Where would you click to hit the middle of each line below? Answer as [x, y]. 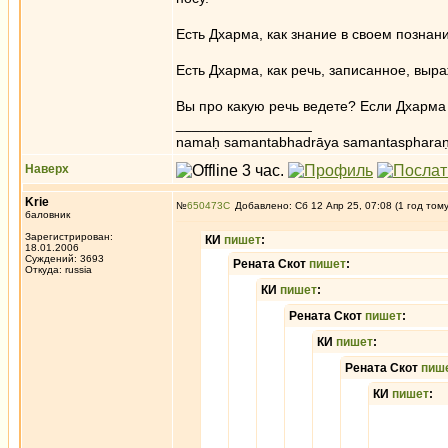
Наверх [47, 169]
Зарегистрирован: [69, 236]
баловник [47, 214]
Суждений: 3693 [64, 258]
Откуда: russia [58, 269]
